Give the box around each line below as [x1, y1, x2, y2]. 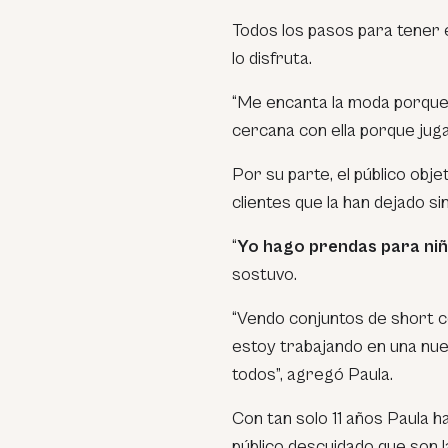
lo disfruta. [232, 47, 312, 69]
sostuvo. [232, 263, 297, 285]
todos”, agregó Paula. [232, 363, 393, 385]
